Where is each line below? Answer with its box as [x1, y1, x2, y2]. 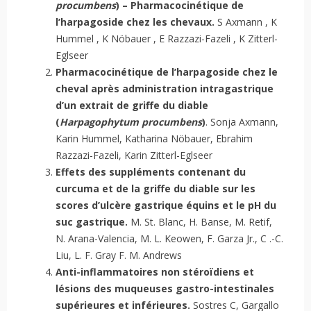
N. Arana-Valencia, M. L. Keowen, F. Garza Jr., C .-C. [56, 232, 283, 246]
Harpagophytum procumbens [60, 115, 202, 129]
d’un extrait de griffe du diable [56, 99, 208, 112]
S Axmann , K [215, 15, 277, 29]
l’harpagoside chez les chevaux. [56, 15, 215, 29]
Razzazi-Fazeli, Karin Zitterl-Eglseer [56, 149, 212, 162]
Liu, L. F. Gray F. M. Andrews [56, 249, 182, 262]
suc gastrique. [56, 215, 128, 229]
